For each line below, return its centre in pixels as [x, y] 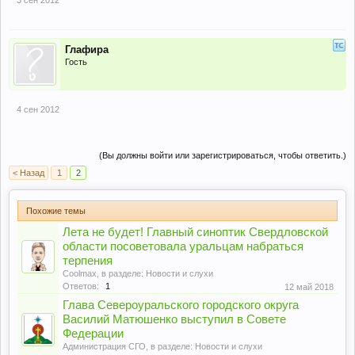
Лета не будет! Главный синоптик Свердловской [195, 232]
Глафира [87, 49]
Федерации [93, 333]
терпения [88, 260]
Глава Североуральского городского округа [181, 305]
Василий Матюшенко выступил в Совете [174, 319]
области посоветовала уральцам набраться [183, 246]
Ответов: [81, 286]
